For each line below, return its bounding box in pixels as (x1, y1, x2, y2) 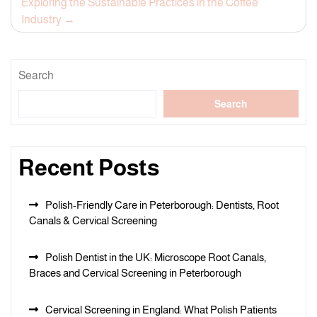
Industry (21, 13, 62, 25)
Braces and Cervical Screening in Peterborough (29, 267, 241, 279)
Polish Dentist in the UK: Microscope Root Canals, (45, 251, 266, 263)
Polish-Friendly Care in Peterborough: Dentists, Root (45, 199, 279, 211)
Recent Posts (18, 155, 159, 180)
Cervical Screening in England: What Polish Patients (45, 304, 277, 316)
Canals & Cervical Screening (29, 214, 157, 226)
